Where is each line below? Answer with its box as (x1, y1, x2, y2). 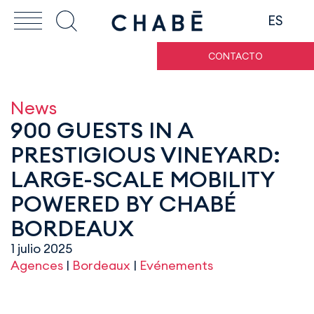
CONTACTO (208, 50, 263, 62)
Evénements (139, 257, 213, 273)
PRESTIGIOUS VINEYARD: (11, 140, 280, 169)
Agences (11, 257, 63, 273)
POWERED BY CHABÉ (11, 189, 236, 218)
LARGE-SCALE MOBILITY (11, 165, 275, 193)
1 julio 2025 (11, 240, 72, 257)
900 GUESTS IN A (11, 116, 193, 144)
